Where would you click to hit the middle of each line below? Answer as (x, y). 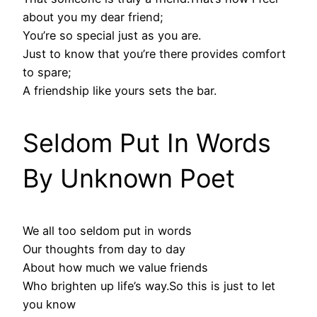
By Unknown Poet (129, 179)
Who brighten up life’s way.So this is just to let (149, 286)
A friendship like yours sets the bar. (120, 91)
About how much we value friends (115, 268)
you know (49, 305)
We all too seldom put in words (107, 231)
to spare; (47, 73)
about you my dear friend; (93, 17)
